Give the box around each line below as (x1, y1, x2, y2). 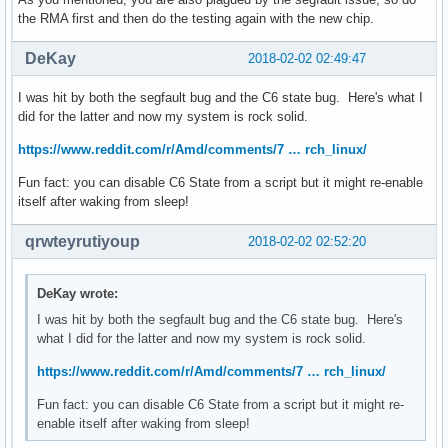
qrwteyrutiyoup (25, 232, 140, 250)
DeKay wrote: (37, 286, 119, 302)
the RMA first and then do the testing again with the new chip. (18, 10, 374, 26)
